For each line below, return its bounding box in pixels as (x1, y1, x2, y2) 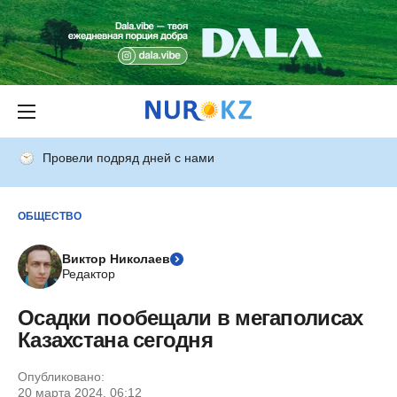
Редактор (62, 267, 115, 281)
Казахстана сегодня (18, 328, 214, 352)
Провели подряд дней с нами (43, 151, 214, 165)
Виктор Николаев (62, 252, 170, 266)
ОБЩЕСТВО (18, 209, 82, 222)
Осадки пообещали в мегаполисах (18, 306, 363, 330)
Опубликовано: (18, 370, 105, 384)
